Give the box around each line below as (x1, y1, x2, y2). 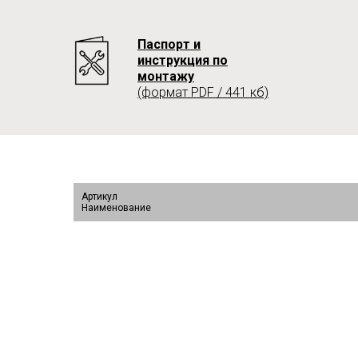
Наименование (82, 202, 151, 213)
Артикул (82, 191, 117, 202)
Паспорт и (137, 37, 201, 52)
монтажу (137, 69, 194, 84)
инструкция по (137, 53, 228, 68)
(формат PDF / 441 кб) (137, 85, 268, 100)
